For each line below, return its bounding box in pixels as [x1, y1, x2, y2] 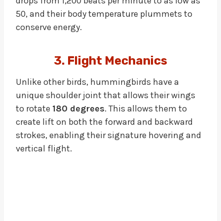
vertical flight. [16, 143, 72, 154]
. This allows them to [105, 103, 187, 114]
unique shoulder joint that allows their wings [16, 89, 195, 101]
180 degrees [52, 103, 105, 114]
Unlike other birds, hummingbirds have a [16, 76, 179, 87]
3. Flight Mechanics [54, 53, 167, 68]
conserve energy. [16, 21, 82, 33]
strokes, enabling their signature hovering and [16, 129, 201, 141]
